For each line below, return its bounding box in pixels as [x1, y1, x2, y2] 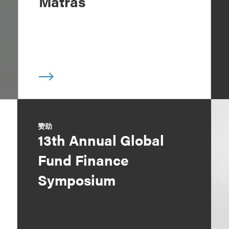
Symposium [38, 169, 116, 190]
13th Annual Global [38, 129, 165, 150]
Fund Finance [38, 149, 129, 170]
